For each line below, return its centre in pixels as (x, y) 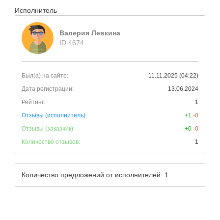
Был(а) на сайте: (45, 76)
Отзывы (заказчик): (48, 129)
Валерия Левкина (90, 33)
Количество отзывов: (51, 142)
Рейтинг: (33, 102)
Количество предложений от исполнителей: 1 (95, 175)
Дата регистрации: (48, 89)
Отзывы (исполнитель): (54, 115)
